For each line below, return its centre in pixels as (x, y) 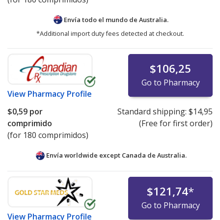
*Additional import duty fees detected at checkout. (110, 34)
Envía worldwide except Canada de (101, 155)
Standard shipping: (153, 112)
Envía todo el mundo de (101, 19)
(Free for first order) (176, 124)
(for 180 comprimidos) (48, 135)
